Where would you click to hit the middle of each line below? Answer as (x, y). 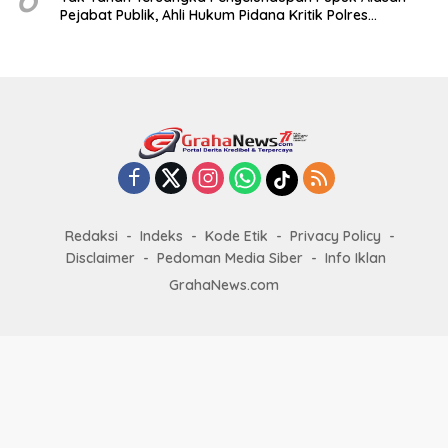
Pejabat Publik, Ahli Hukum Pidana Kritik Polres (214, 15)
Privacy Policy (335, 236)
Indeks (161, 236)
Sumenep (91, 33)
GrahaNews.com (224, 285)
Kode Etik (236, 236)
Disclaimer (100, 258)
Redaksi (91, 236)
